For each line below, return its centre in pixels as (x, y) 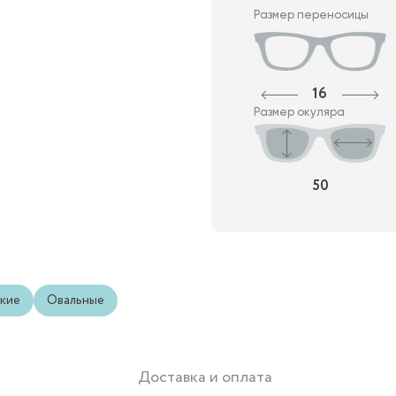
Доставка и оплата (205, 378)
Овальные (76, 301)
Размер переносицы (311, 15)
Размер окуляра (299, 112)
